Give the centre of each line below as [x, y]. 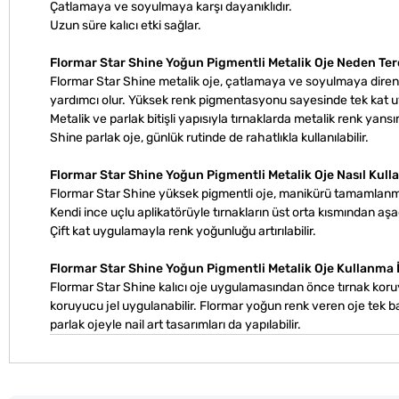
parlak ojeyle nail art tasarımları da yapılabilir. [175, 324]
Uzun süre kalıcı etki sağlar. [126, 25]
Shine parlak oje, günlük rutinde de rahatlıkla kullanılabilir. [209, 137]
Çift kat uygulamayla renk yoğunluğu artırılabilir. [183, 231]
